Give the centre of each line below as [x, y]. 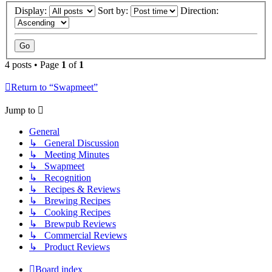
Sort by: [114, 11]
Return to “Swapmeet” [54, 87]
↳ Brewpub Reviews [73, 224]
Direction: [201, 11]
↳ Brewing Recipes [70, 201]
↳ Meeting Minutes [69, 155]
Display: [32, 11]
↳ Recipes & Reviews [75, 189]
